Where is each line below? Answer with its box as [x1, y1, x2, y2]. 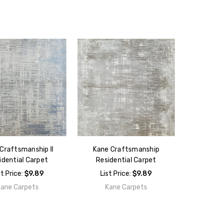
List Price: [100, 170, 133, 178]
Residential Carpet [96, 156, 156, 165]
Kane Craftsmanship [93, 145, 160, 154]
